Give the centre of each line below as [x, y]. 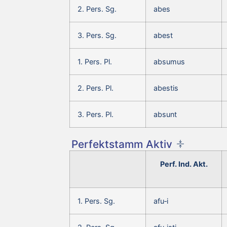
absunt [165, 114]
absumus [169, 61]
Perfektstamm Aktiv [122, 144]
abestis [166, 88]
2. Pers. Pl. [96, 88]
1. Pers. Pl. [95, 61]
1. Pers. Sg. [96, 201]
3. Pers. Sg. [97, 35]
